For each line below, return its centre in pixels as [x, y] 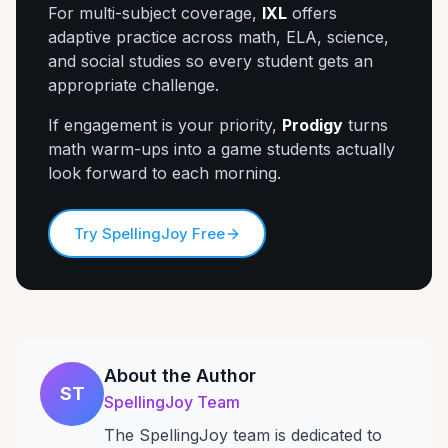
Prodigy [312, 125]
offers [312, 13]
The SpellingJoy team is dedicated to [243, 435]
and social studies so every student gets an [210, 61]
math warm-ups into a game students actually [221, 149]
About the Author [180, 375]
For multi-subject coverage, [155, 13]
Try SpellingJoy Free [149, 233]
